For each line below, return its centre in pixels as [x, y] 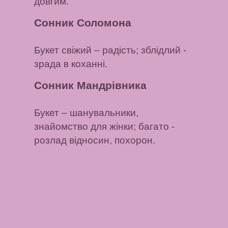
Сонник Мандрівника [91, 85]
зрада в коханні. [71, 64]
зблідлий [161, 50]
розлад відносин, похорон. [95, 140]
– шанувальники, [99, 112]
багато [154, 126]
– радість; [117, 50]
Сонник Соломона [83, 23]
